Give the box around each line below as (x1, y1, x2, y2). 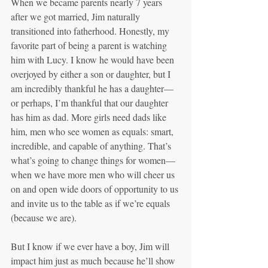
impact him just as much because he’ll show (11, 254, 178, 267)
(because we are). (11, 211, 77, 224)
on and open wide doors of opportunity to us (11, 182, 181, 195)
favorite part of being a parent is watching (11, 39, 169, 51)
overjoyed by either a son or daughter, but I (11, 68, 173, 80)
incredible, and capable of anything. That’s (11, 139, 173, 152)
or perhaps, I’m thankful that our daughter (11, 96, 170, 109)
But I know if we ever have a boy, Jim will (11, 240, 172, 252)
